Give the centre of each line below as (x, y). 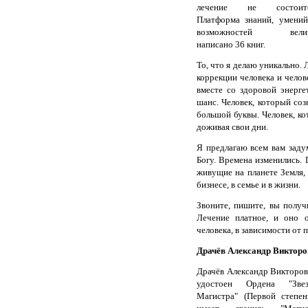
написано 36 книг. (231, 44)
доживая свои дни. (232, 126)
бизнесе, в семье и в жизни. (249, 184)
